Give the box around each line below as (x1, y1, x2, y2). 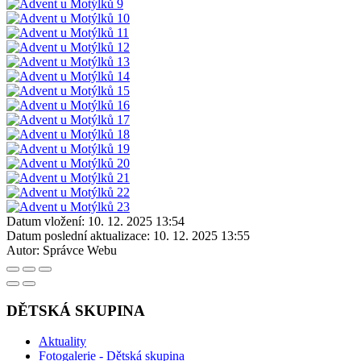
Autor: (6, 243, 39, 257)
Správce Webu (43, 243, 117, 257)
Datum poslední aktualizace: (6, 228, 150, 243)
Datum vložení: (6, 214, 85, 228)
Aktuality (39, 334, 86, 349)
